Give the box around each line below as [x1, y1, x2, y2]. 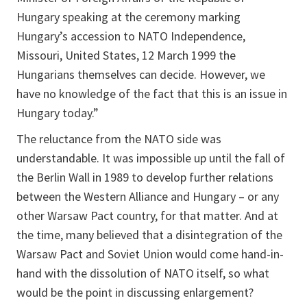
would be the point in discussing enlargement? [16, 284, 254, 300]
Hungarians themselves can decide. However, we [16, 66, 265, 82]
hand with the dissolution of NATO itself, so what [16, 265, 269, 281]
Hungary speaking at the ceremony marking [16, 8, 241, 25]
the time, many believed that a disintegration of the [16, 226, 282, 243]
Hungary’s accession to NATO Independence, [16, 27, 245, 44]
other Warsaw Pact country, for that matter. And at [16, 207, 278, 223]
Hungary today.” [16, 104, 99, 121]
